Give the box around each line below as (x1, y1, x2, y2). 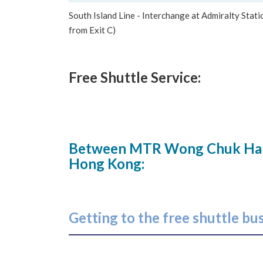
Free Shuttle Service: (69, 69, 201, 86)
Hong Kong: (69, 155, 144, 173)
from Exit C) (69, 25, 116, 36)
